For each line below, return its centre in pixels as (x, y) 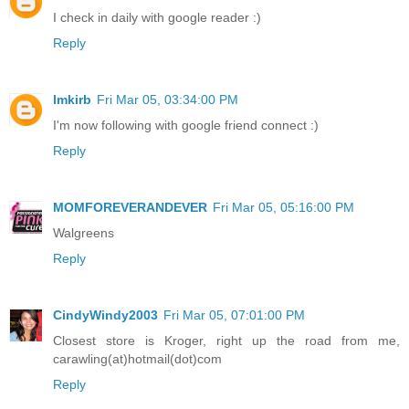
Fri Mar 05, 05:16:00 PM (283, 208)
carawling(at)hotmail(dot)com (137, 359)
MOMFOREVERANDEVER (130, 208)
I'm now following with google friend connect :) (186, 126)
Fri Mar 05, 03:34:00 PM (168, 100)
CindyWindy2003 (105, 315)
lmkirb (72, 100)
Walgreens (84, 233)
